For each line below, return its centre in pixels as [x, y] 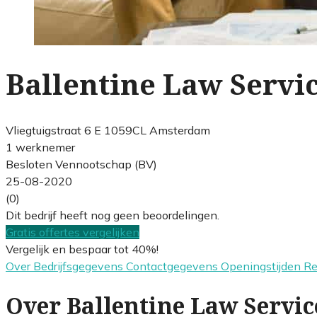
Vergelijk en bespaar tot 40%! [82, 249]
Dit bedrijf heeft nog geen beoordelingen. [113, 215]
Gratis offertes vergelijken [73, 232]
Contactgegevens [173, 266]
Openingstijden [262, 266]
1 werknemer [40, 147]
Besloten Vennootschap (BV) [81, 164]
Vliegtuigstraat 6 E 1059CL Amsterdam [108, 130]
